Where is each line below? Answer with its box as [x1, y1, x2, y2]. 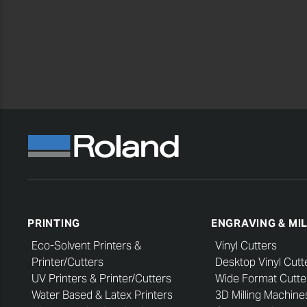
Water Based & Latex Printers [32, 288, 173, 302]
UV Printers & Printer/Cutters [32, 271, 171, 286]
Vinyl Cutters [214, 238, 277, 253]
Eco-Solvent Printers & [32, 238, 141, 253]
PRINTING [27, 216, 80, 230]
